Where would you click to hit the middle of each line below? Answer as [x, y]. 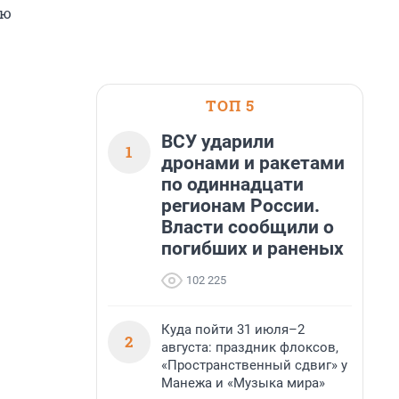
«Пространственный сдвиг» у [254, 365]
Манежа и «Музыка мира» [243, 383]
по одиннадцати [232, 184]
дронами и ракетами [253, 163]
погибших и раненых [252, 248]
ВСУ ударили [218, 142]
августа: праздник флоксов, [250, 347]
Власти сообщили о [248, 227]
